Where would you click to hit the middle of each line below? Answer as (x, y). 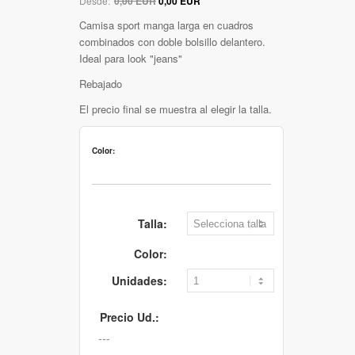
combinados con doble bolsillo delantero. (172, 41)
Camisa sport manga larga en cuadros (166, 25)
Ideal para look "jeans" (131, 58)
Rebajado (101, 83)
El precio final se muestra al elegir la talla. (176, 109)
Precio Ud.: (130, 317)
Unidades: (139, 280)
